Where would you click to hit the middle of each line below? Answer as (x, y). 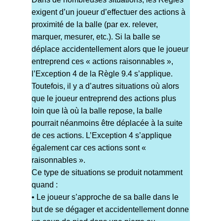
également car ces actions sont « (89, 148)
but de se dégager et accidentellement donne (110, 210)
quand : (44, 185)
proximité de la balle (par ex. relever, (94, 25)
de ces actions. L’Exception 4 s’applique (101, 136)
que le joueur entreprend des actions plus (104, 99)
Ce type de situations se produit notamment (107, 173)
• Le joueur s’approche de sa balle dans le (105, 197)
